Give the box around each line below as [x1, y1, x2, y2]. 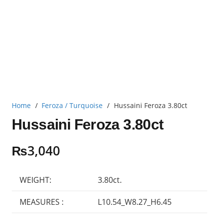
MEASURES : [20, 196, 64, 207]
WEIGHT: [20, 174, 51, 185]
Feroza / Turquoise [42, 101, 103, 110]
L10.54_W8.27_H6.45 [98, 196, 172, 207]
